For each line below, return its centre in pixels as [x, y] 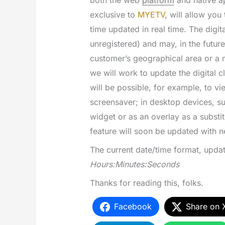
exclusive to [114, 15]
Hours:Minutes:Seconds [134, 164]
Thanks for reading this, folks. [146, 183]
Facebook [133, 207]
